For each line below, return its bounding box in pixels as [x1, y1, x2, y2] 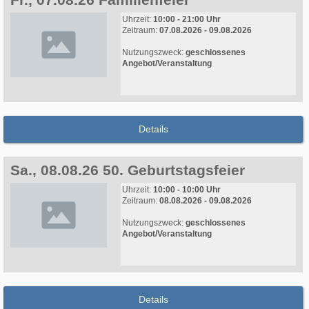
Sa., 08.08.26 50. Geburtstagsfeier [10, 162, 245, 179]
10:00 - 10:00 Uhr [153, 185, 221, 195]
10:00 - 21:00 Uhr [153, 14, 221, 25]
